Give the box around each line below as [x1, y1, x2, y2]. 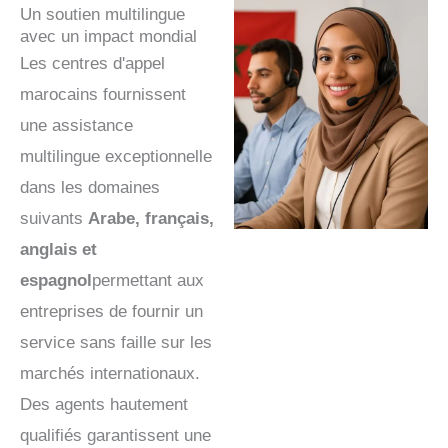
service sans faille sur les [20, 333, 212, 353]
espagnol [20, 271, 92, 291]
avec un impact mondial [20, 27, 197, 47]
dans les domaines [20, 178, 160, 198]
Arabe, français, [88, 209, 214, 229]
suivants [20, 209, 88, 229]
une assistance [20, 116, 133, 136]
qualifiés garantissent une [20, 426, 211, 446]
